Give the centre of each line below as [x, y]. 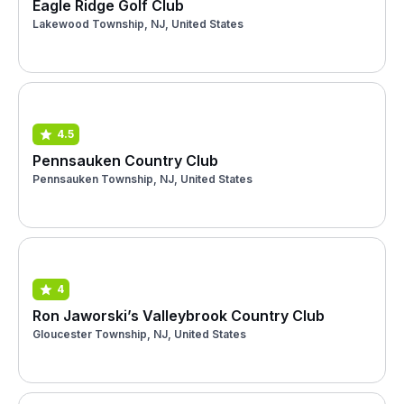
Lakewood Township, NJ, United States [138, 23]
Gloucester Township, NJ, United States [139, 334]
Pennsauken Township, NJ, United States [142, 179]
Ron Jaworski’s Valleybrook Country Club [179, 315]
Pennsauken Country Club [125, 160]
